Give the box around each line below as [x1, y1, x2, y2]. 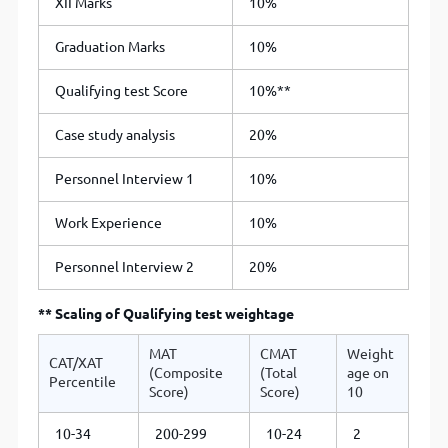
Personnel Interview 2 [55, 259, 195, 276]
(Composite [149, 365, 224, 382]
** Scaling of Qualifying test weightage [38, 306, 295, 323]
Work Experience [55, 215, 163, 232]
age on [347, 365, 390, 382]
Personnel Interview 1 [55, 171, 195, 188]
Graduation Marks [55, 39, 166, 56]
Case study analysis [55, 127, 176, 144]
